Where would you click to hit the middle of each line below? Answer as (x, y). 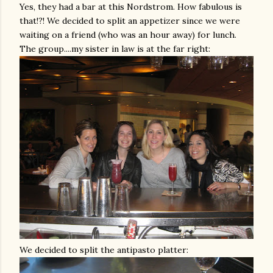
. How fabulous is (207, 7)
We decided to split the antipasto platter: (104, 250)
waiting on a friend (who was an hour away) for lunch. (128, 35)
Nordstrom (150, 7)
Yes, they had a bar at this (73, 7)
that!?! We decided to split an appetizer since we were (130, 21)
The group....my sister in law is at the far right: (115, 49)
